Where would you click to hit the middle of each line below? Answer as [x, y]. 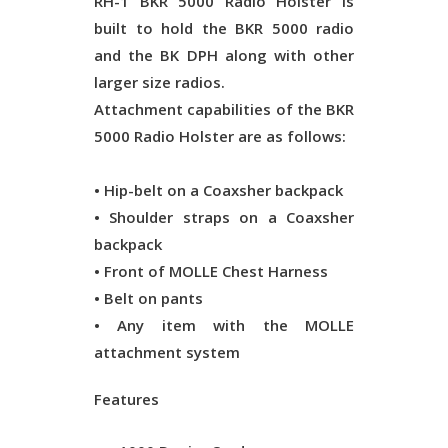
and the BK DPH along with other [224, 54]
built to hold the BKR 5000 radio [224, 27]
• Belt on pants [148, 297]
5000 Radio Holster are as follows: [220, 135]
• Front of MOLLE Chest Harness [211, 270]
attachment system [167, 351]
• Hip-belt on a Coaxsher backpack [218, 189]
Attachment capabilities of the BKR [224, 108]
